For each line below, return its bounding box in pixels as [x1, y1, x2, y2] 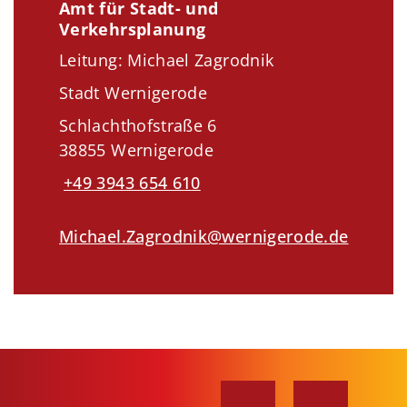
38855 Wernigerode [59, 139, 214, 162]
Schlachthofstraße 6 [59, 114, 217, 137]
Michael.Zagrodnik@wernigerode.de [59, 224, 349, 247]
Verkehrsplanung [59, 18, 206, 41]
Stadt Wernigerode [59, 82, 208, 104]
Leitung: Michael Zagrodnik [59, 49, 274, 72]
